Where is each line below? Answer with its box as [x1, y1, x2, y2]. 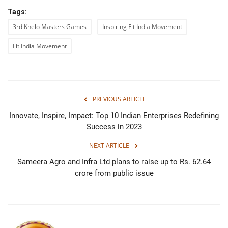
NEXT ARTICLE [89, 140, 129, 150]
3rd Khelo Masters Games [13, 22, 87, 31]
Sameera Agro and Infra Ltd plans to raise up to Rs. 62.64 [17, 157, 211, 166]
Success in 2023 [86, 122, 142, 131]
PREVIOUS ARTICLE [92, 94, 146, 103]
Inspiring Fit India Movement [102, 22, 182, 31]
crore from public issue [74, 168, 154, 178]
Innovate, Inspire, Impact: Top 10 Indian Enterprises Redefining [9, 110, 219, 120]
